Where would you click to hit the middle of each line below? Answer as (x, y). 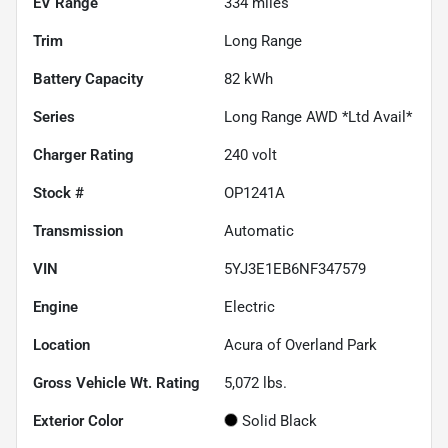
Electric (249, 306)
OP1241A (254, 192)
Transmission (78, 230)
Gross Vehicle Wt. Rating (116, 382)
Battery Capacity (88, 78)
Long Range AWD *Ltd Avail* (318, 116)
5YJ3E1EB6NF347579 (295, 268)
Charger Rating (83, 154)
